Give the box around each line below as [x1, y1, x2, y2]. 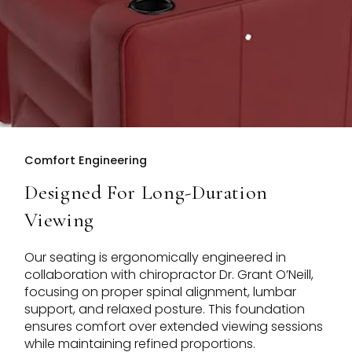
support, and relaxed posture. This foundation [24, 300, 306, 319]
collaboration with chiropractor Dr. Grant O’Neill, [24, 266, 314, 284]
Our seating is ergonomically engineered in [24, 248, 287, 267]
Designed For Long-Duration [24, 180, 269, 205]
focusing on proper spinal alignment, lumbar [24, 283, 297, 302]
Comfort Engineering [24, 152, 148, 169]
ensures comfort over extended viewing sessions [24, 317, 324, 336]
